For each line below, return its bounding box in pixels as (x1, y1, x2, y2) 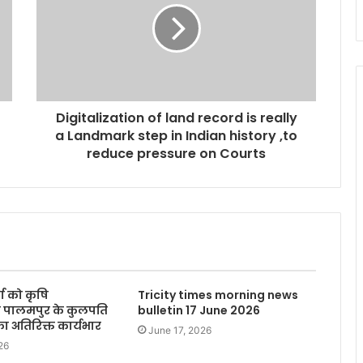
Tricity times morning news (137, 287, 298, 304)
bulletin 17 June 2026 (137, 302, 260, 319)
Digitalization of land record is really (55, 109, 297, 128)
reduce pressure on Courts (87, 144, 266, 164)
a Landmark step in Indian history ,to (55, 126, 297, 146)
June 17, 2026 (147, 324, 211, 337)
